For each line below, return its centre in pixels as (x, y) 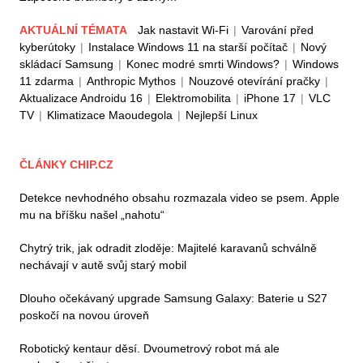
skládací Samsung (66, 64)
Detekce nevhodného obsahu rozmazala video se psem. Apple (179, 197)
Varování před (278, 30)
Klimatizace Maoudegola (110, 115)
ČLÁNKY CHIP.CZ (66, 164)
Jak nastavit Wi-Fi (183, 30)
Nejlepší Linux (222, 115)
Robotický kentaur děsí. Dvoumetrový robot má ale (149, 348)
